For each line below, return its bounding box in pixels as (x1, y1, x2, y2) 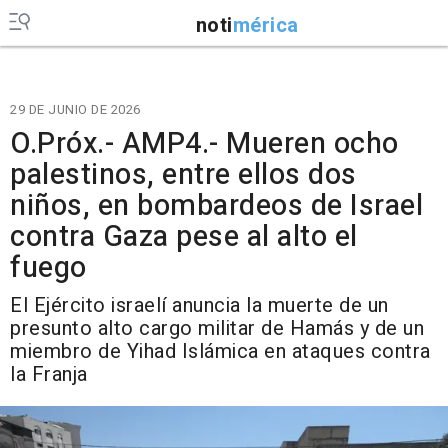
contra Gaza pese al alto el (10, 216, 358, 258)
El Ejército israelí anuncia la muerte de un (10, 291, 389, 320)
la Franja (10, 360, 88, 389)
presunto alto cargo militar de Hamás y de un (10, 314, 424, 343)
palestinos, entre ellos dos (10, 154, 357, 196)
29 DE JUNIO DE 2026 (10, 100, 141, 119)
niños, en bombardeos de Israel (10, 185, 423, 227)
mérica (232, 10, 299, 40)
